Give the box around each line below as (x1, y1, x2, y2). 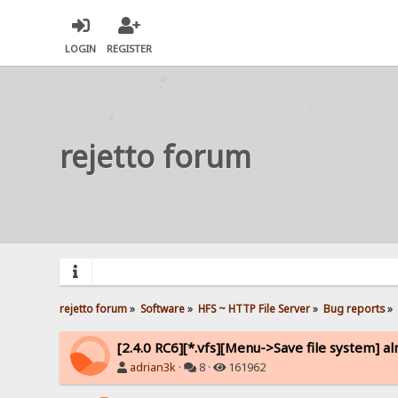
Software (140, 300, 186, 315)
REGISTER (107, 42, 153, 56)
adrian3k (130, 359, 177, 375)
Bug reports (322, 300, 385, 315)
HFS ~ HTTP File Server (198, 300, 311, 315)
